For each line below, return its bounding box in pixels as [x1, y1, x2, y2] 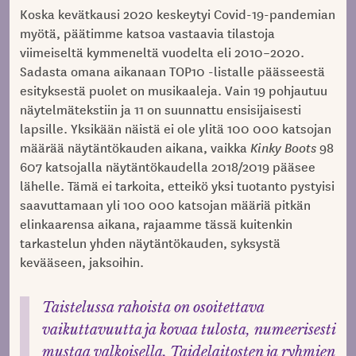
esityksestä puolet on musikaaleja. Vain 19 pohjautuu [19, 80, 327, 100]
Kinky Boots [250, 137, 319, 157]
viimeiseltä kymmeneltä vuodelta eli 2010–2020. [19, 42, 304, 62]
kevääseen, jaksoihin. [19, 252, 144, 272]
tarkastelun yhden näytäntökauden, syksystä [19, 233, 281, 253]
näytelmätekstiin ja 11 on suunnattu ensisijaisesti [19, 99, 301, 119]
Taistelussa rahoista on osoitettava [41, 299, 264, 317]
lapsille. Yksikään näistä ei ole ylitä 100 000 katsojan [19, 118, 331, 138]
